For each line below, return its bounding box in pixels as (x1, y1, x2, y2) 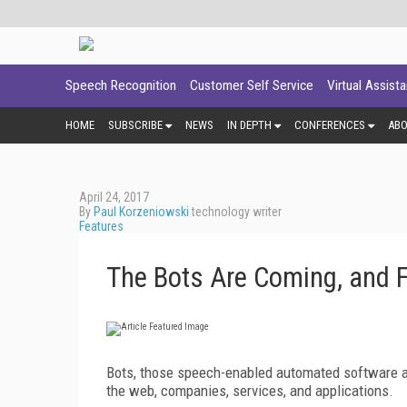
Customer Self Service (190, 77, 313, 94)
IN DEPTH (227, 117, 272, 132)
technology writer (189, 203, 282, 219)
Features (79, 218, 124, 233)
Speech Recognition (65, 77, 176, 94)
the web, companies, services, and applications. (106, 381, 393, 400)
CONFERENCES (294, 117, 365, 132)
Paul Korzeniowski (94, 203, 189, 219)
